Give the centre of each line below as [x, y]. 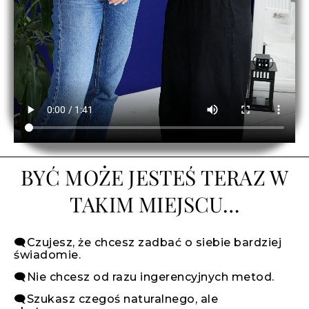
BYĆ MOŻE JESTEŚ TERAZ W [154, 178]
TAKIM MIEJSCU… [154, 205]
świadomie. [47, 255]
